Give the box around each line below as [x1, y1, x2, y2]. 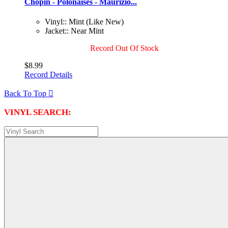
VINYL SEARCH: [4, 107, 71, 118]
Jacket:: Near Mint [45, 26, 104, 36]
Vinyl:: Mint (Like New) [45, 17, 124, 26]
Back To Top [4, 89, 48, 98]
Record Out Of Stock [90, 44, 159, 53]
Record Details [24, 70, 72, 79]
